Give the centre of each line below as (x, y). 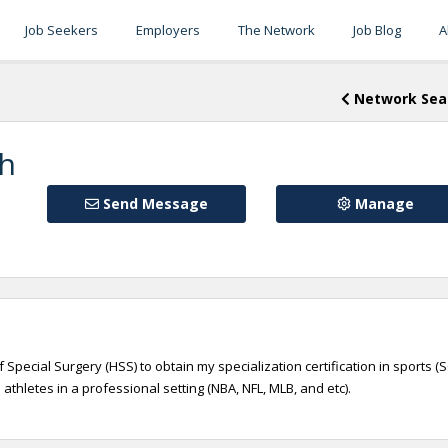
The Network (276, 30)
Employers (168, 30)
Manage (382, 203)
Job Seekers (61, 30)
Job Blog (377, 30)
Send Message (153, 203)
